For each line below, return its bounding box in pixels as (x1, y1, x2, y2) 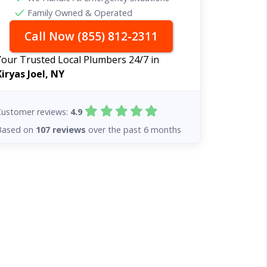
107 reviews (36, 123, 86, 135)
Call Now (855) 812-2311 (24, 28, 158, 44)
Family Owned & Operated (27, 7, 132, 18)
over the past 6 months (86, 123, 182, 135)
